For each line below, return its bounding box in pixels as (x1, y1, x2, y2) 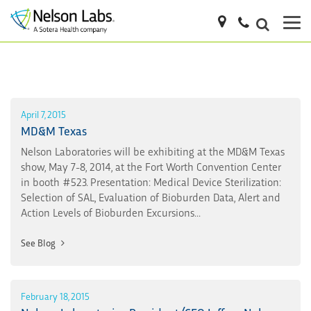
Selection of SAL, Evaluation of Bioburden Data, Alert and (21, 189, 280, 204)
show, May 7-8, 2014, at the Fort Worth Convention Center (21, 158, 281, 174)
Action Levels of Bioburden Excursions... (21, 204, 201, 219)
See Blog (21, 235, 58, 249)
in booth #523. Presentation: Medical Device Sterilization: (21, 174, 281, 189)
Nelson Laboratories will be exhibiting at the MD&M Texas (21, 143, 285, 158)
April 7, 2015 (21, 107, 66, 120)
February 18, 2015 (21, 289, 90, 302)
